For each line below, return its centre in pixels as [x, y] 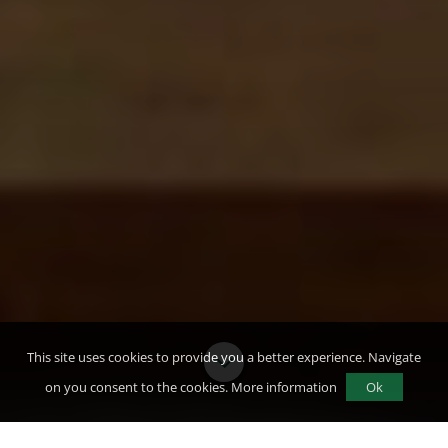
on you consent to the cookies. [138, 387]
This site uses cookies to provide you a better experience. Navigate [224, 357]
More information [284, 387]
